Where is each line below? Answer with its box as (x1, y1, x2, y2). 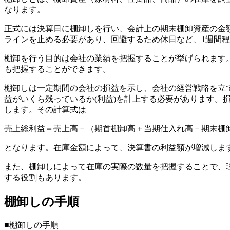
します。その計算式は (4, 105, 86, 114)
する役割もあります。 (4, 173, 86, 182)
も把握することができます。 (4, 65, 111, 74)
